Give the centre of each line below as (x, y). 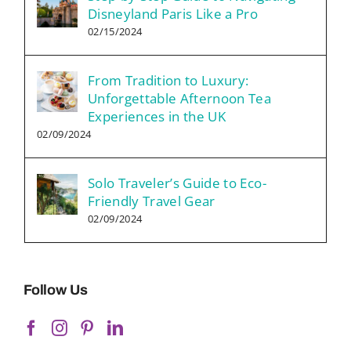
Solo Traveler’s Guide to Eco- (177, 183)
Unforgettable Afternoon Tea (180, 98)
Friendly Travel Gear (152, 201)
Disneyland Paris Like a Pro (173, 13)
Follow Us (56, 289)
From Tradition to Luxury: (168, 80)
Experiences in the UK (157, 116)
